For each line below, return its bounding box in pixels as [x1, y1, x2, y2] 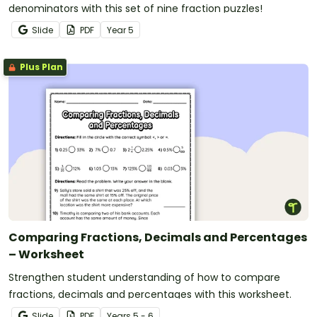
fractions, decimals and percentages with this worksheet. [8, 287, 292, 301]
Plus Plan [18, 60, 63, 73]
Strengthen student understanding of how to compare [8, 270, 280, 284]
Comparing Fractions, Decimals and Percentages [8, 229, 307, 246]
